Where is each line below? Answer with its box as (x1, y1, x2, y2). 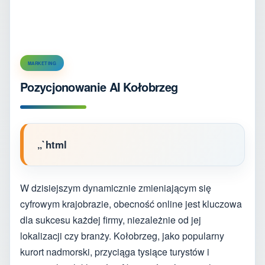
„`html (37, 137, 67, 151)
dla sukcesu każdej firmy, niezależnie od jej (20, 212, 201, 227)
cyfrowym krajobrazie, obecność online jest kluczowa (20, 196, 242, 211)
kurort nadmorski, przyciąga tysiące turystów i (20, 244, 209, 258)
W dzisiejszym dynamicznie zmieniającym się (20, 180, 211, 195)
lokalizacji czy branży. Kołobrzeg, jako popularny (20, 228, 224, 243)
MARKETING (28, 59, 57, 66)
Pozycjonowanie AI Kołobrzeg (20, 77, 178, 95)
